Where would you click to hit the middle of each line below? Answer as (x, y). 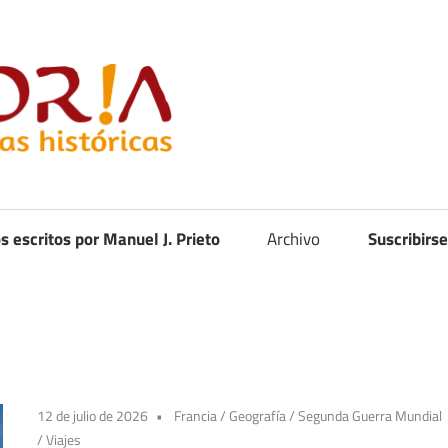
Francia (196, 416)
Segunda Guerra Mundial (370, 416)
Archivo (294, 238)
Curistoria (319, 87)
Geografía (258, 416)
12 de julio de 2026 (93, 416)
